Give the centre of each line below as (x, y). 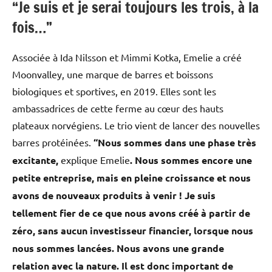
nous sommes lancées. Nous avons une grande (118, 248)
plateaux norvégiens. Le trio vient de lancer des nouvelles (136, 125)
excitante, (36, 160)
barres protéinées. (53, 142)
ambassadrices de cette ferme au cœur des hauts (118, 108)
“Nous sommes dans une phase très (175, 143)
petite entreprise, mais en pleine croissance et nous (131, 178)
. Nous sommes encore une (191, 160)
